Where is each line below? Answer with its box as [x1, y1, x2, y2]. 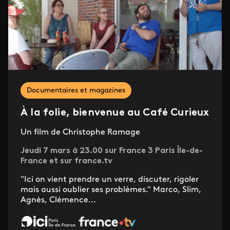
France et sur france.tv [21, 157, 112, 166]
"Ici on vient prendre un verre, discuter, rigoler [21, 176, 199, 184]
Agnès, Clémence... [21, 196, 96, 205]
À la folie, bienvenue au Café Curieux [21, 108, 209, 119]
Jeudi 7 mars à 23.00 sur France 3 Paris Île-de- [21, 147, 203, 156]
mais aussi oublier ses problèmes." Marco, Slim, [21, 186, 201, 195]
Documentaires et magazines [27, 87, 125, 95]
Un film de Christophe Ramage [21, 128, 140, 137]
